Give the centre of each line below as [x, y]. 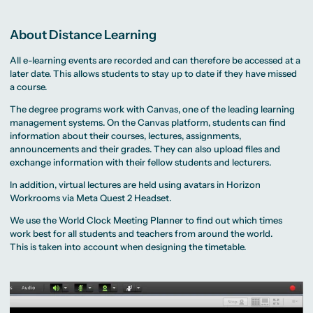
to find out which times [233, 220]
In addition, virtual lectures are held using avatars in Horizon [136, 184]
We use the [35, 220]
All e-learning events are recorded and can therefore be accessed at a [155, 60]
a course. [29, 86]
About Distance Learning [83, 35]
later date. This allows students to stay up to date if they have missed [154, 73]
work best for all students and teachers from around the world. [141, 233]
